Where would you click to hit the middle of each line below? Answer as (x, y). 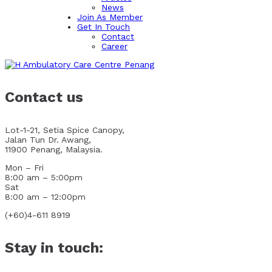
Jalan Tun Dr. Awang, (48, 139)
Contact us (44, 97)
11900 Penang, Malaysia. (54, 149)
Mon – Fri (24, 167)
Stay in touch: (54, 247)
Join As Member (110, 17)
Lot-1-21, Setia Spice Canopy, (65, 130)
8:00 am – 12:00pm (45, 196)
